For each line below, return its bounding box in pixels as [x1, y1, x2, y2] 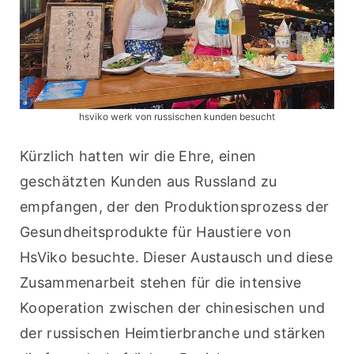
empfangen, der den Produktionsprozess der [20, 198, 330, 216]
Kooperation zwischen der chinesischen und [20, 299, 326, 317]
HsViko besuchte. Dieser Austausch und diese [20, 249, 333, 266]
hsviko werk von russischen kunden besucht [79, 111, 275, 123]
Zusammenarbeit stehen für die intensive [20, 274, 302, 292]
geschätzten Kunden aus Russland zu [20, 173, 277, 190]
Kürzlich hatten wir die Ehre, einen [20, 148, 257, 165]
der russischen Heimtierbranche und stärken [20, 325, 326, 342]
